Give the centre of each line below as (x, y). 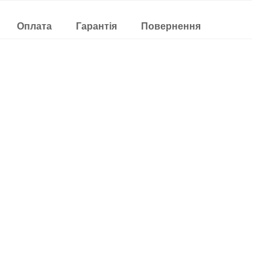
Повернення (171, 26)
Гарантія (97, 26)
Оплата (35, 26)
